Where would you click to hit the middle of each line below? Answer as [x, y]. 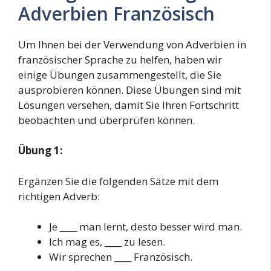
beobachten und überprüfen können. [106, 120]
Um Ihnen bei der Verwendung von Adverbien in [132, 44]
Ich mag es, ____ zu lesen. [107, 242]
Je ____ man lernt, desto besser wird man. [145, 227]
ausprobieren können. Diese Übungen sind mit [129, 90]
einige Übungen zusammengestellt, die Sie [120, 74]
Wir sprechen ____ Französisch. [121, 257]
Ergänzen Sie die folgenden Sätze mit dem [118, 181]
